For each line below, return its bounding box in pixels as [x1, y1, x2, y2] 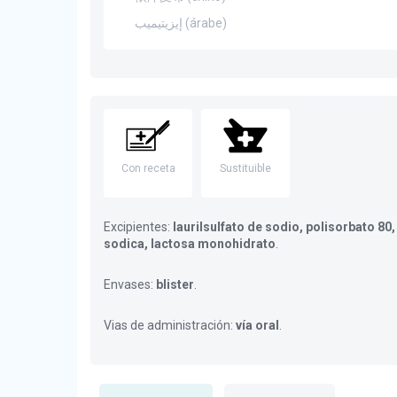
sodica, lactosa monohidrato [104, 237, 276, 251]
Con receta [121, 162, 175, 175]
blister [156, 277, 194, 292]
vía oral [236, 318, 279, 332]
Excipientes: [104, 220, 173, 234]
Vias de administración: [104, 318, 236, 332]
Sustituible [220, 162, 271, 175]
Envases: [104, 277, 156, 292]
